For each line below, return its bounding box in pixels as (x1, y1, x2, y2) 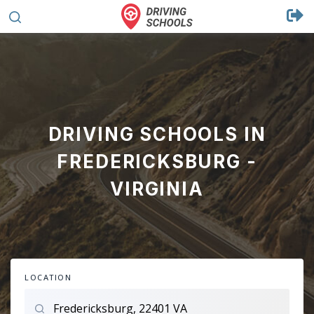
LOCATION (25, 272, 72, 282)
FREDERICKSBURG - (57, 151, 257, 172)
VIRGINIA (110, 178, 204, 200)
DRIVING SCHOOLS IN (48, 123, 266, 145)
